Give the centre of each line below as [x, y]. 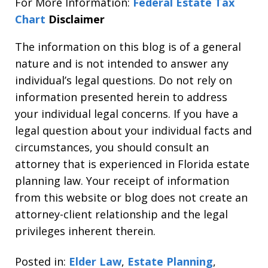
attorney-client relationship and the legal [121, 214]
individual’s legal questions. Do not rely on [124, 80]
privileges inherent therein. [85, 231]
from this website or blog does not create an [131, 197]
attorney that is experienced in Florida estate [132, 164]
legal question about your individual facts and [133, 130]
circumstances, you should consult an [112, 147]
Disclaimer [77, 19]
